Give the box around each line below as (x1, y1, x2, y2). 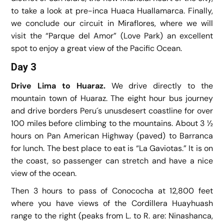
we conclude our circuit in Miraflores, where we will (11, 17, 213, 28)
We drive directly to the (111, 80, 213, 91)
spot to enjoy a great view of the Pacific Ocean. (11, 42, 182, 53)
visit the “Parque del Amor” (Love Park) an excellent (11, 30, 213, 41)
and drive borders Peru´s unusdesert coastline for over (11, 105, 213, 116)
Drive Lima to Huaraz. (11, 80, 111, 91)
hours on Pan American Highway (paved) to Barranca (11, 130, 213, 141)
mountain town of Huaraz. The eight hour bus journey (11, 92, 213, 103)
